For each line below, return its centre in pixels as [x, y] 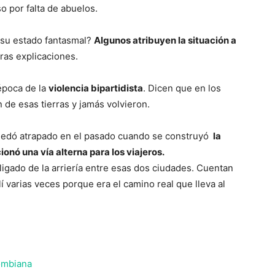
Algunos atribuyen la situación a [165, 41]
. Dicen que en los [182, 88]
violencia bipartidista [96, 88]
